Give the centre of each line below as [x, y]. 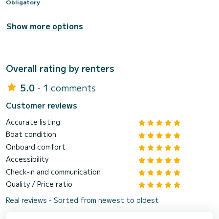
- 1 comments [66, 88]
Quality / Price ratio [39, 184]
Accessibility [27, 159]
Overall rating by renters [60, 68]
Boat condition [31, 134]
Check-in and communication [53, 171]
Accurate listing [33, 122]
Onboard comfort [36, 146]
